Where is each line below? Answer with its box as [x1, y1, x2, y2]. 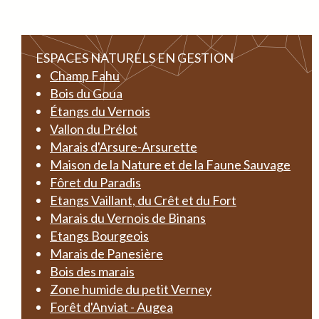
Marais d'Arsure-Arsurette [50, 139, 197, 155]
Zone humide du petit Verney [50, 281, 211, 297]
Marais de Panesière [50, 246, 163, 261]
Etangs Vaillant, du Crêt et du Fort [50, 192, 236, 208]
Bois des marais [50, 263, 135, 279]
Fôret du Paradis [50, 174, 141, 190]
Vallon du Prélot [50, 121, 137, 137]
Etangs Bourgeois [50, 228, 149, 244]
